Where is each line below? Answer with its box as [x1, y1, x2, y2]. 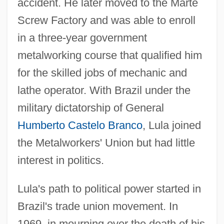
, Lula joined [142, 118, 201, 131]
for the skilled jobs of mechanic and [17, 66, 187, 79]
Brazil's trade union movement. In [17, 199, 178, 212]
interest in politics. [17, 153, 104, 166]
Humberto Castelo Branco [17, 118, 142, 131]
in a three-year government [17, 31, 147, 44]
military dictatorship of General [17, 101, 164, 114]
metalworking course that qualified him [17, 48, 202, 61]
